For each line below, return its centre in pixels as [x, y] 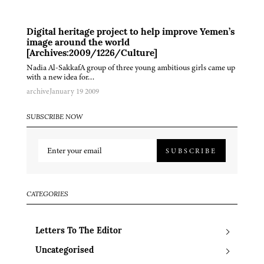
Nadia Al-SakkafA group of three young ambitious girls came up [131, 68]
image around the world [78, 43]
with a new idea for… [61, 77]
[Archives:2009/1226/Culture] [92, 54]
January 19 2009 [74, 92]
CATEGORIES [47, 195]
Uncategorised [65, 251]
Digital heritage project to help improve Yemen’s [131, 33]
